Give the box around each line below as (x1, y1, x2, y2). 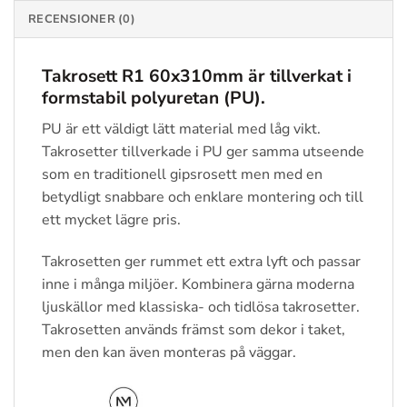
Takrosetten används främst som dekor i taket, (42, 319, 345, 340)
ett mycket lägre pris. (42, 209, 181, 230)
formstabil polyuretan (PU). (42, 86, 265, 111)
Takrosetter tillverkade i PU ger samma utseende (42, 141, 364, 162)
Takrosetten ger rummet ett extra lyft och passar (42, 251, 361, 272)
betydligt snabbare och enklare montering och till (42, 186, 363, 207)
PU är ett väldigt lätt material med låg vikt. (42, 118, 321, 139)
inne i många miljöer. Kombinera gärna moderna (42, 273, 354, 294)
